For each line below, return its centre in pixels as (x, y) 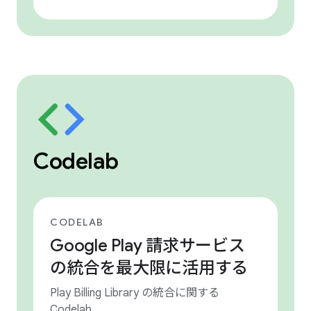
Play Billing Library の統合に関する (135, 293)
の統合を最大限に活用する (149, 268)
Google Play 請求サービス (148, 246)
